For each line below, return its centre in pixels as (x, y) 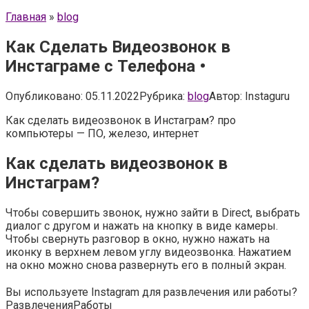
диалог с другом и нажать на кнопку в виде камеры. (142, 226)
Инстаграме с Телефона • (106, 66)
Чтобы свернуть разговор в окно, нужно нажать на (138, 239)
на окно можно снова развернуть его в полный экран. (146, 265)
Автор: (226, 96)
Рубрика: (162, 96)
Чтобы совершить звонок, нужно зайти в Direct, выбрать (153, 212)
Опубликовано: (44, 96)
